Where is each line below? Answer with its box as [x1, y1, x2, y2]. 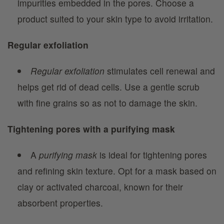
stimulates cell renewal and [104, 64, 215, 77]
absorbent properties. [17, 196, 103, 209]
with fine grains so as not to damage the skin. [17, 96, 197, 109]
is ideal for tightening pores [96, 148, 207, 161]
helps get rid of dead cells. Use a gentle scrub [17, 80, 199, 93]
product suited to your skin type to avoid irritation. [17, 12, 213, 25]
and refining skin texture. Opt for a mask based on [17, 164, 216, 177]
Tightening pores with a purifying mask [7, 122, 175, 135]
